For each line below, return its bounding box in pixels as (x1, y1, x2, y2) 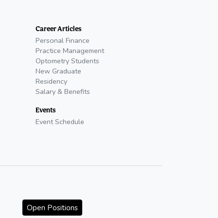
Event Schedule (36, 117, 84, 127)
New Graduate (36, 66, 81, 76)
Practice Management (36, 46, 104, 56)
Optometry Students (36, 56, 99, 66)
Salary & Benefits (36, 87, 90, 97)
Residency (36, 76, 67, 87)
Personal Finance (36, 36, 90, 46)
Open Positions (27, 202, 78, 213)
